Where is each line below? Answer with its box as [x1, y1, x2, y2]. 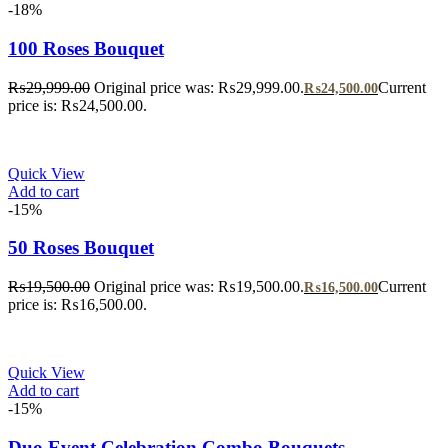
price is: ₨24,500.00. [8, 96, 147, 114]
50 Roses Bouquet [8, 237, 154, 259]
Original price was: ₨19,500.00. [94, 278, 304, 296]
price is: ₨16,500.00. [8, 296, 147, 314]
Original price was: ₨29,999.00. [94, 78, 304, 96]
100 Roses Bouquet [8, 37, 164, 59]
